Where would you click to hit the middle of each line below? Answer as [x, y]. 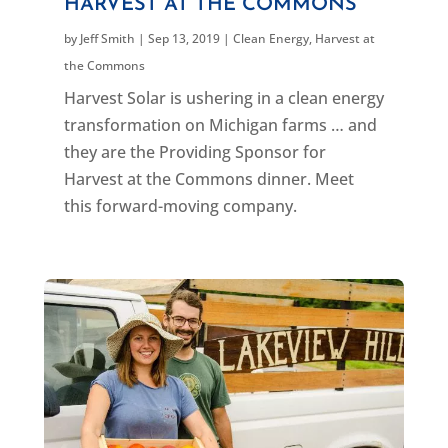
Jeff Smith [107, 38]
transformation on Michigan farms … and [220, 124]
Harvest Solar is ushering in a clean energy [223, 97]
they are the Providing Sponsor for [194, 151]
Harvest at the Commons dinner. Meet [208, 178]
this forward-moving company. [180, 205]
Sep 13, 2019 [183, 38]
